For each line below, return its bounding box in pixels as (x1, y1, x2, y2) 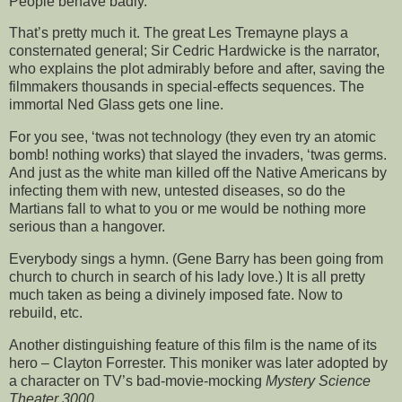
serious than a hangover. (9, 219, 165, 235)
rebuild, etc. (9, 305, 83, 320)
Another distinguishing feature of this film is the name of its (9, 336, 377, 353)
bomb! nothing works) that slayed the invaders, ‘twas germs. (9, 147, 387, 163)
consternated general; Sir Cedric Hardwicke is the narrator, (9, 43, 380, 59)
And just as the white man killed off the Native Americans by (9, 165, 387, 181)
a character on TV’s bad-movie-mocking (9, 372, 266, 389)
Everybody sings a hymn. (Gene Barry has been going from (9, 251, 383, 267)
